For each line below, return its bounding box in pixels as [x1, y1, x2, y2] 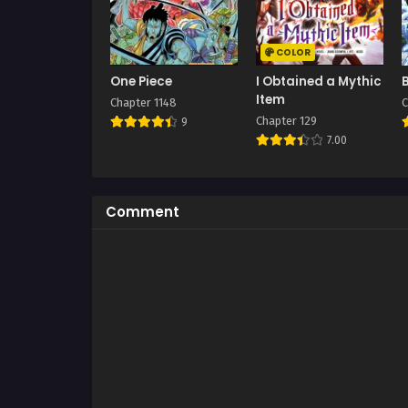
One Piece [110, 73, 172, 91]
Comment [106, 202, 179, 222]
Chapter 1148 [110, 96, 177, 110]
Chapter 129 [256, 114, 318, 128]
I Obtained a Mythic [256, 73, 382, 91]
